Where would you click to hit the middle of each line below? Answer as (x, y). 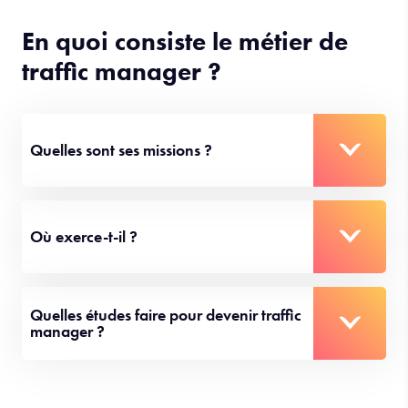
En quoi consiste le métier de (185, 95)
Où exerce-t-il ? (84, 290)
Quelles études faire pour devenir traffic (166, 368)
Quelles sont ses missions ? (121, 203)
